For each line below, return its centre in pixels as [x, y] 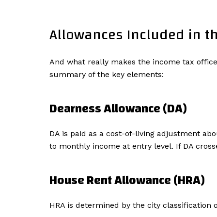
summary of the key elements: [107, 74]
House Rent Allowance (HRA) [128, 180]
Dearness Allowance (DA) [118, 109]
